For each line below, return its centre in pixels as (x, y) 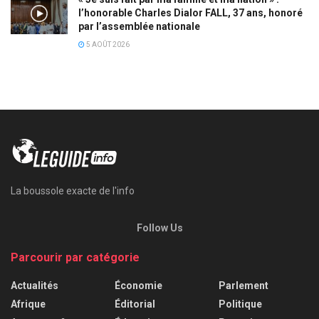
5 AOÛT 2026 (107, 45)
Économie (138, 285)
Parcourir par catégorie (75, 257)
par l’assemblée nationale (139, 27)
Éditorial (135, 304)
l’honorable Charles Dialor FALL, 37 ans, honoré (190, 13)
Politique (240, 304)
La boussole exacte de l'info (73, 190)
